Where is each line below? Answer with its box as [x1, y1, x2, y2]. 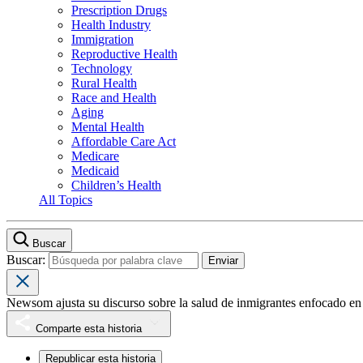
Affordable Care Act [71, 135, 176, 149]
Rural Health [71, 76, 137, 91]
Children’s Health [71, 178, 161, 193]
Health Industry [71, 18, 151, 32]
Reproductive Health [71, 47, 177, 62]
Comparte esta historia [36, 322, 142, 335]
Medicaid [71, 164, 119, 178]
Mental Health [71, 120, 144, 135]
